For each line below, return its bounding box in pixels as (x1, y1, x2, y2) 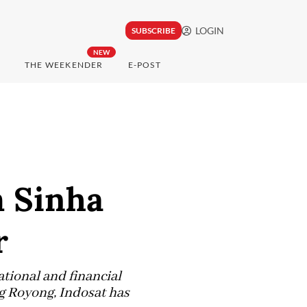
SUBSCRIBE (131, 25, 175, 36)
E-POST (127, 60, 161, 71)
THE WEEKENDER (24, 60, 103, 71)
